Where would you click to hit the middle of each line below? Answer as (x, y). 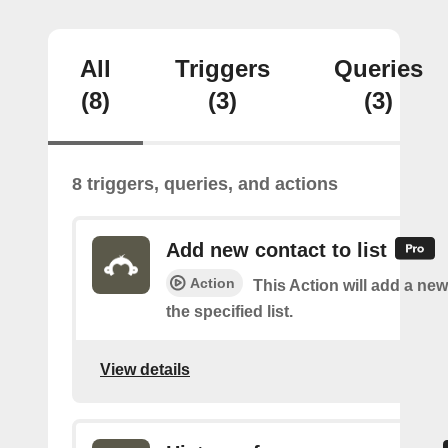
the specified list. (229, 312)
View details (145, 369)
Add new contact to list (276, 250)
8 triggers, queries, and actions (205, 184)
